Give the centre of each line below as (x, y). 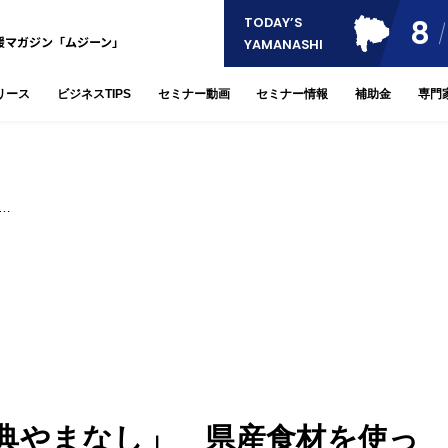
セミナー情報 (292, 94)
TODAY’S (273, 22)
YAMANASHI (283, 44)
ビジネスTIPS (93, 94)
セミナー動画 (193, 94)
